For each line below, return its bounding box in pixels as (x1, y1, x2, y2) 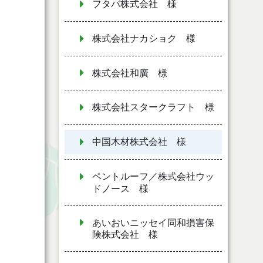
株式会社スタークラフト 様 (92, 102, 214, 113)
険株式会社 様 (92, 230, 158, 240)
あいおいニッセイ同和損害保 (92, 217, 214, 228)
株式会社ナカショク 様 (92, 33, 195, 43)
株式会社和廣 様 (92, 68, 167, 78)
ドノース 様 (92, 183, 149, 194)
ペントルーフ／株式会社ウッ (92, 171, 214, 181)
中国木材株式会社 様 (92, 137, 186, 147)
